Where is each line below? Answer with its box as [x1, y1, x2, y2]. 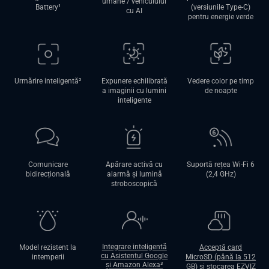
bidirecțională [25, 169, 70, 178]
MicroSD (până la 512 [186, 253, 256, 262]
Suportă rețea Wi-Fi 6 [187, 160, 255, 169]
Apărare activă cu [106, 160, 163, 169]
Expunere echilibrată [101, 76, 168, 85]
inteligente [117, 95, 151, 104]
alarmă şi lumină [106, 169, 162, 178]
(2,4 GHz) [205, 169, 236, 178]
